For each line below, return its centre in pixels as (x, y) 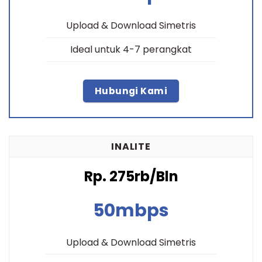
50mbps (131, 211)
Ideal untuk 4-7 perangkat (131, 50)
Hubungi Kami (131, 91)
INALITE (131, 146)
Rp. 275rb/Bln (131, 177)
